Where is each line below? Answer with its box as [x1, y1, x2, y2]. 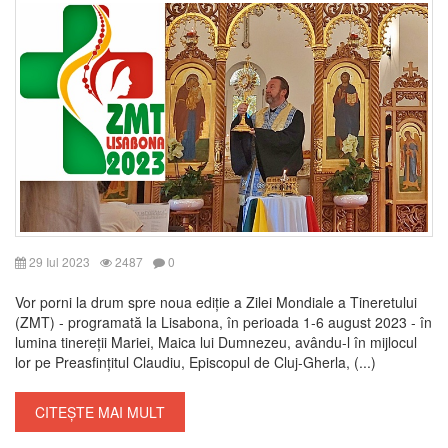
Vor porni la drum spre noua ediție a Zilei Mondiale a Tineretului [15, 292, 417, 313]
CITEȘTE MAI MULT [35, 402, 165, 423]
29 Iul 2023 [26, 253, 90, 271]
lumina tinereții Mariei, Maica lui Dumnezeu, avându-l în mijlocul [15, 332, 417, 353]
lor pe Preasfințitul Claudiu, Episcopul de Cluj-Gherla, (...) [15, 352, 376, 373]
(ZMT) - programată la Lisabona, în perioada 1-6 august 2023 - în [15, 312, 432, 333]
